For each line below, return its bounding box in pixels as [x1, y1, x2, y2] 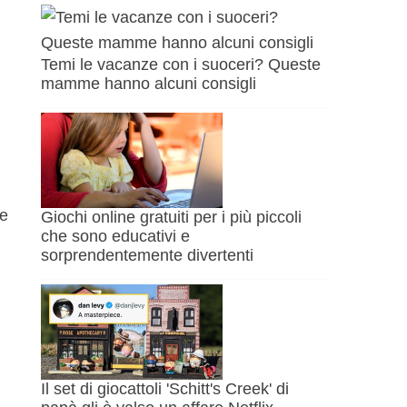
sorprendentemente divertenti [41, 246, 254, 265]
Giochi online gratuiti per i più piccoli [41, 208, 303, 227]
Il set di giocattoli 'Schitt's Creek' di [41, 380, 290, 399]
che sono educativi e [41, 227, 191, 246]
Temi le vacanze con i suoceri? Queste [41, 55, 322, 74]
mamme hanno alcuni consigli [41, 74, 257, 94]
